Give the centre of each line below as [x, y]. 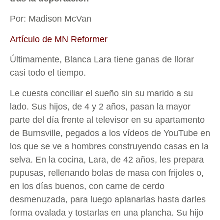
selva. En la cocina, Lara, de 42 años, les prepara [107, 159]
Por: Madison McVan [51, 19]
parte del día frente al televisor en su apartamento [107, 120]
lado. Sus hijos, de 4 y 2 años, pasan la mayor [100, 106]
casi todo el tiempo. [49, 73]
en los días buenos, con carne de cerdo [87, 186]
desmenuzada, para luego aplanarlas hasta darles [108, 199]
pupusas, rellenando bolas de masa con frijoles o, [107, 173]
